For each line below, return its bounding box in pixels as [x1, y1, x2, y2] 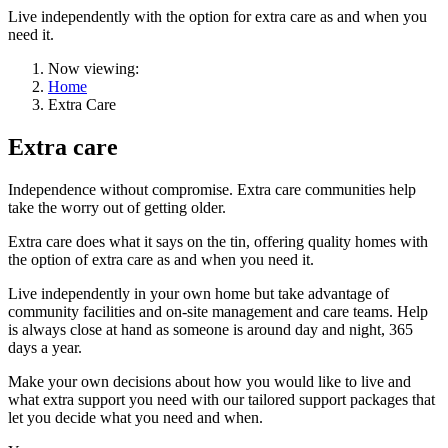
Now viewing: [48, 60, 139, 78]
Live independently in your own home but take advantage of [8, 285, 389, 303]
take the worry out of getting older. [8, 199, 226, 217]
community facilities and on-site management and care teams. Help [8, 303, 428, 321]
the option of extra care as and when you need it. [8, 251, 314, 269]
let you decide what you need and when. [8, 409, 263, 427]
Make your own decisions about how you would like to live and [8, 373, 411, 391]
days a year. [8, 339, 82, 357]
